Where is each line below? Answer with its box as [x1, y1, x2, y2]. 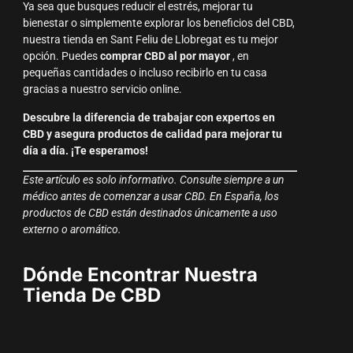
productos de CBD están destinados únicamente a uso [22, 206, 277, 221]
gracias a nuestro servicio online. [22, 83, 182, 97]
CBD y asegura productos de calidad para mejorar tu [22, 127, 282, 141]
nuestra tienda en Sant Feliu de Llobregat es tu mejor [22, 33, 278, 47]
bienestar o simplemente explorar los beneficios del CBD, [22, 17, 295, 31]
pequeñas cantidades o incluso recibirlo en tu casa [22, 66, 267, 80]
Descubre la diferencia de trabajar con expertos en [22, 110, 275, 124]
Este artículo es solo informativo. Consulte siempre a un [22, 173, 284, 188]
